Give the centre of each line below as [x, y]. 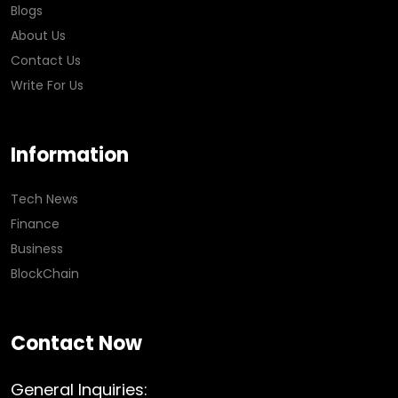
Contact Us [46, 61]
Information [70, 155]
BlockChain [45, 274]
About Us [38, 36]
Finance [35, 224]
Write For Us [47, 86]
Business [37, 249]
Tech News [44, 199]
